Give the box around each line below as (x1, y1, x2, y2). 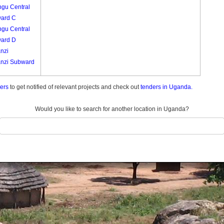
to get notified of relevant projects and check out (8, 83, 140, 90)
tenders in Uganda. (140, 83, 192, 90)
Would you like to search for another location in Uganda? (35, 105, 189, 112)
